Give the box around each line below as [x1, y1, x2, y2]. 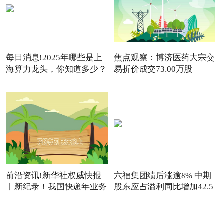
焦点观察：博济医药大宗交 [113, 52, 215, 62]
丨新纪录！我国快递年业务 [5, 182, 107, 191]
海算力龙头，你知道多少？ [5, 64, 107, 74]
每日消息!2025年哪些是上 [5, 52, 102, 62]
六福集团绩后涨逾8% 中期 [113, 170, 211, 180]
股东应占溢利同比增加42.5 [113, 182, 213, 191]
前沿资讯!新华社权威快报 [5, 170, 101, 180]
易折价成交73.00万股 [113, 64, 192, 74]
